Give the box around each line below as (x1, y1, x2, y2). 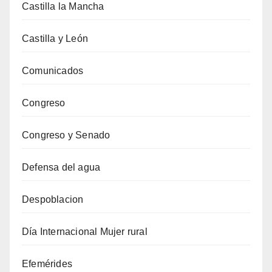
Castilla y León (22, 33, 88, 44)
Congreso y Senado (22, 130, 110, 140)
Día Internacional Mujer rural (22, 226, 148, 237)
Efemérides (22, 259, 72, 269)
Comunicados (22, 66, 84, 76)
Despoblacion (22, 194, 84, 205)
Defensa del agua (22, 162, 101, 172)
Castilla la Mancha (22, 1, 104, 12)
